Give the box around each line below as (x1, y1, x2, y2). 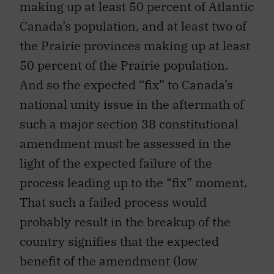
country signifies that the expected (20, 233, 219, 250)
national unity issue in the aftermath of (20, 96, 244, 113)
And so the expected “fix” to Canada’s (20, 76, 233, 94)
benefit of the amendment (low (20, 253, 198, 270)
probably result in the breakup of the (20, 213, 231, 231)
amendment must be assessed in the (20, 135, 231, 152)
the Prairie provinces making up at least (20, 37, 250, 54)
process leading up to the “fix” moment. (20, 174, 247, 191)
